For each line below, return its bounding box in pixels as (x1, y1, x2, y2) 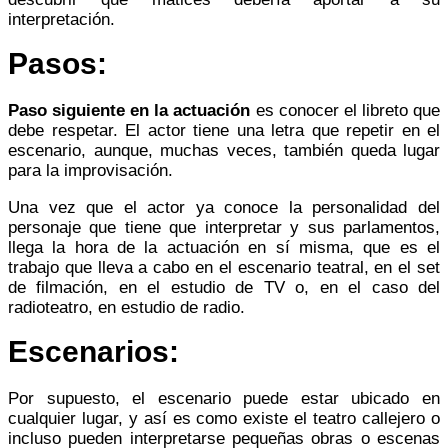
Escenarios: (8, 334, 179, 368)
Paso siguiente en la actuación (8, 100, 251, 120)
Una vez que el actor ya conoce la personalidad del (8, 197, 440, 217)
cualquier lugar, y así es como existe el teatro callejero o (8, 408, 440, 428)
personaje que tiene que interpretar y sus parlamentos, (8, 217, 440, 237)
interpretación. (8, 9, 115, 29)
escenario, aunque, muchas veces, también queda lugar (8, 140, 440, 160)
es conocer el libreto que (250, 100, 441, 120)
